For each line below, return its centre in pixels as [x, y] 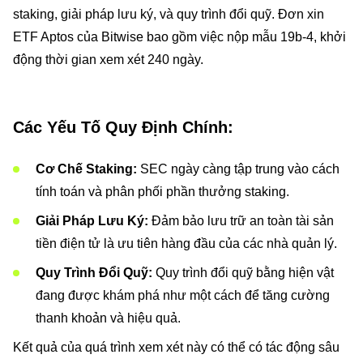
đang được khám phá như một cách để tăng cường [183, 295]
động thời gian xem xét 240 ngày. [108, 60]
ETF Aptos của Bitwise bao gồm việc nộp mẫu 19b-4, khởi [179, 37]
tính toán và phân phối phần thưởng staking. [162, 192]
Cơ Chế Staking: [86, 169]
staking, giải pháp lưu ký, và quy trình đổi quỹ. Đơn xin [169, 14]
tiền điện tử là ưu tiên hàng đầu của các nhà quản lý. [186, 243]
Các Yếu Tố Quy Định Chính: [123, 127]
